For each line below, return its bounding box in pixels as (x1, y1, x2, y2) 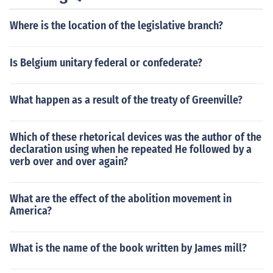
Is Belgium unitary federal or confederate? (10, 56, 202, 69)
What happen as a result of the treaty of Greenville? (10, 93, 243, 107)
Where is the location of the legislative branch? (10, 19, 223, 32)
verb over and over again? (10, 155, 128, 168)
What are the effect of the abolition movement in (10, 192, 232, 205)
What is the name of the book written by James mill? (10, 241, 247, 255)
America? (10, 204, 52, 218)
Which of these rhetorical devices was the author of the (10, 130, 261, 144)
